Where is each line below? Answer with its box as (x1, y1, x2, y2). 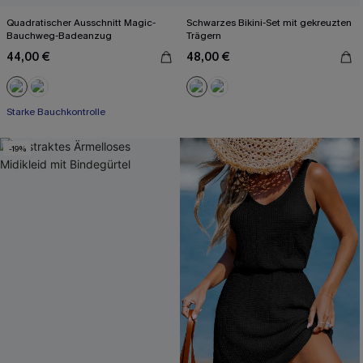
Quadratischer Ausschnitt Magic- (6, 16, 156, 29)
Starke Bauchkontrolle (6, 105, 105, 118)
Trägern (186, 29, 221, 42)
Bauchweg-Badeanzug (6, 29, 112, 42)
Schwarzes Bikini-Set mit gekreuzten (186, 16, 352, 29)
